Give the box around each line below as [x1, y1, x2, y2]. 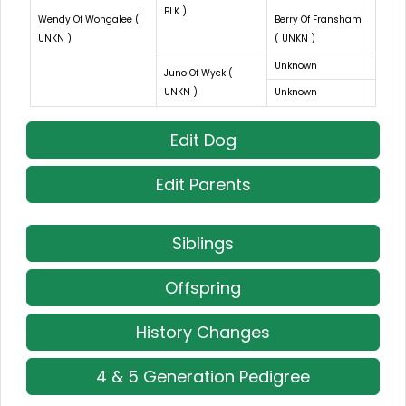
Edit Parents [155, 172, 251, 196]
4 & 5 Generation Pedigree [96, 364, 310, 388]
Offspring [165, 275, 241, 299]
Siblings [172, 231, 234, 255]
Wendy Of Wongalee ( [38, 12, 140, 26]
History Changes [136, 320, 270, 343]
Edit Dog [169, 128, 237, 151]
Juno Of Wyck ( [164, 65, 233, 80]
